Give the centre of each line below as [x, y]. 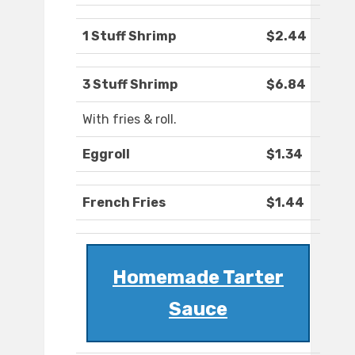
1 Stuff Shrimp [129, 36]
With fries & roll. [130, 120]
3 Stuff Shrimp [130, 85]
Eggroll [106, 155]
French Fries [124, 203]
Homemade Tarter [198, 278]
